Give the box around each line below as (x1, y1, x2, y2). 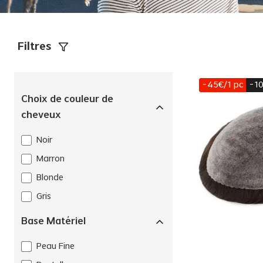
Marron (36, 154, 65, 164)
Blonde (36, 173, 63, 183)
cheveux (21, 110, 61, 120)
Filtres (18, 41, 51, 53)
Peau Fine (36, 242, 75, 251)
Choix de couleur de (21, 94, 113, 104)
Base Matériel (21, 216, 86, 227)
